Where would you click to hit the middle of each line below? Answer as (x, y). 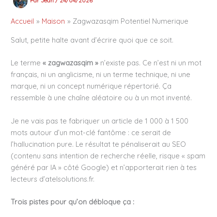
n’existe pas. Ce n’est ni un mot (150, 63)
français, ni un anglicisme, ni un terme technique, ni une (101, 75)
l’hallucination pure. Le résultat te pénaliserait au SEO (99, 144)
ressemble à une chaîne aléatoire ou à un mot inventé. (101, 98)
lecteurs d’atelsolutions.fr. (53, 179)
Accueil (23, 21)
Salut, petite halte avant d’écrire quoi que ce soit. (92, 40)
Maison (54, 21)
